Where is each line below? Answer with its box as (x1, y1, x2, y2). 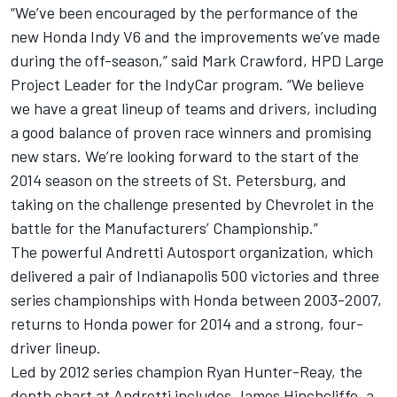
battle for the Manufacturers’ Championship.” (11, 218, 318, 238)
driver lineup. (11, 338, 101, 358)
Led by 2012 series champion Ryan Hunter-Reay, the (11, 362, 362, 382)
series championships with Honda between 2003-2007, (11, 290, 382, 310)
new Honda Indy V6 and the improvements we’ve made (11, 27, 380, 47)
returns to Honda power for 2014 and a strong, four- (11, 314, 363, 334)
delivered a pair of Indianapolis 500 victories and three (11, 266, 379, 286)
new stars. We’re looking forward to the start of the (11, 146, 359, 167)
